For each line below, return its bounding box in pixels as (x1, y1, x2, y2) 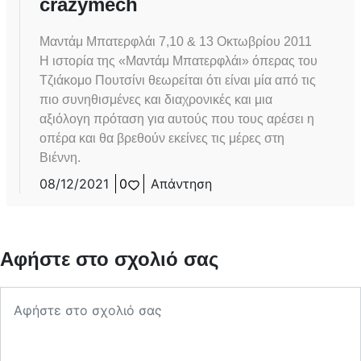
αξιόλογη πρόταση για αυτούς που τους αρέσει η (39, 112, 314, 127)
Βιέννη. (39, 151, 81, 165)
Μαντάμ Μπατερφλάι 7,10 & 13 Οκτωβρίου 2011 (39, 35, 312, 49)
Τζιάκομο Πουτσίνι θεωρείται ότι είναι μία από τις (39, 73, 316, 88)
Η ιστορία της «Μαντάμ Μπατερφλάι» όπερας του (39, 54, 317, 68)
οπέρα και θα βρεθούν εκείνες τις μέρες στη (39, 131, 284, 146)
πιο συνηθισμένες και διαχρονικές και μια (39, 93, 272, 107)
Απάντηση (151, 176, 212, 193)
